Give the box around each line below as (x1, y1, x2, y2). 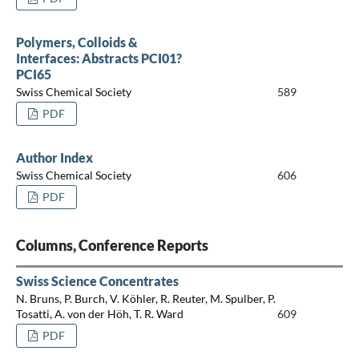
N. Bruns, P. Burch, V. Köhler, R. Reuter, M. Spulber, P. (15, 292, 276, 306)
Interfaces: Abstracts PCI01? (15, 50, 182, 66)
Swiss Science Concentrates (15, 272, 179, 288)
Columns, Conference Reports (15, 236, 208, 254)
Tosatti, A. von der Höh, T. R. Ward (15, 307, 184, 321)
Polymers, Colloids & (15, 34, 138, 50)
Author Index (15, 149, 93, 165)
